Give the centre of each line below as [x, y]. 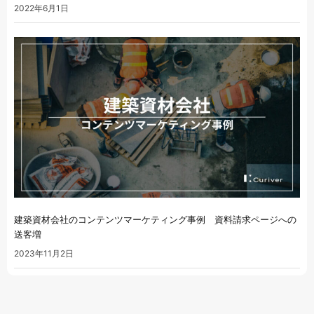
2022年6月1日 [41, 8]
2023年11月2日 [44, 254]
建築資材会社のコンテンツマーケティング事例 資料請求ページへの [155, 220]
